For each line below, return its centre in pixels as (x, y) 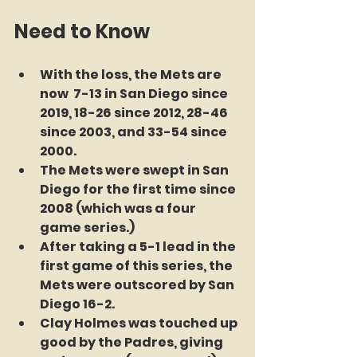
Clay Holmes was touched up (140, 323)
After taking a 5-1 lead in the (139, 247)
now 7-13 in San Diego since (135, 94)
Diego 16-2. (77, 304)
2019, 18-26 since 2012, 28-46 (135, 113)
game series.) (87, 228)
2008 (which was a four (119, 208)
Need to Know (82, 31)
